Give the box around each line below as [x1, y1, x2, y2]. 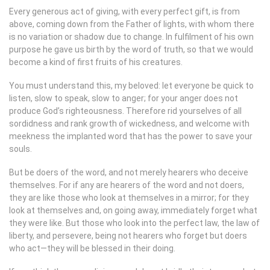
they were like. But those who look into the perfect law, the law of [9, 218, 260, 228]
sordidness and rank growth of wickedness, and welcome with [9, 119, 250, 129]
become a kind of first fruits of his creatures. [9, 57, 183, 67]
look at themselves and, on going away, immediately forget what [9, 206, 257, 216]
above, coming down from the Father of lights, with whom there [9, 19, 254, 30]
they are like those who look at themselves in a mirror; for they [9, 193, 249, 203]
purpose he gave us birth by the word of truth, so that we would [9, 45, 253, 55]
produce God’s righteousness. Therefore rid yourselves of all [9, 106, 242, 116]
